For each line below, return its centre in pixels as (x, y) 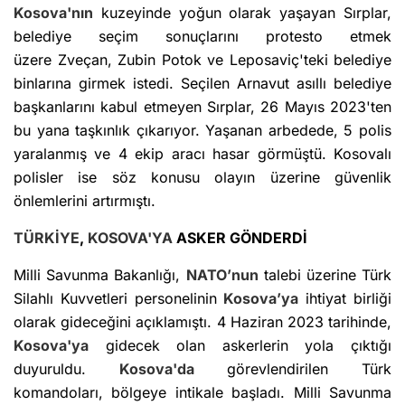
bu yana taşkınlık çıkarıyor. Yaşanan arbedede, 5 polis (202, 131)
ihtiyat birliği (345, 299)
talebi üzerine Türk (325, 275)
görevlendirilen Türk (293, 369)
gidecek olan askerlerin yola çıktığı (240, 346)
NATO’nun (222, 275)
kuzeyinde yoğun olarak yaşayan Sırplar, (242, 13)
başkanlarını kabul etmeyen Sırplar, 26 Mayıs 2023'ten (202, 107)
